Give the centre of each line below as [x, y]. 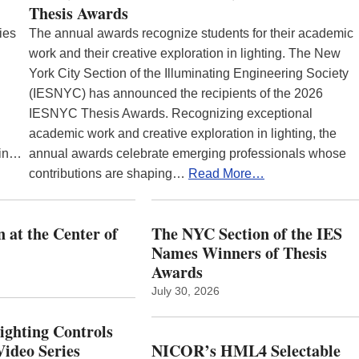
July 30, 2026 [185, 290]
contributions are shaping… [109, 173]
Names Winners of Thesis [239, 252]
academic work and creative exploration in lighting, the [183, 133]
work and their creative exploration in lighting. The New [185, 53]
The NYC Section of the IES [246, 233]
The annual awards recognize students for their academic [191, 33]
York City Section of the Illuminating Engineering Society [189, 73]
